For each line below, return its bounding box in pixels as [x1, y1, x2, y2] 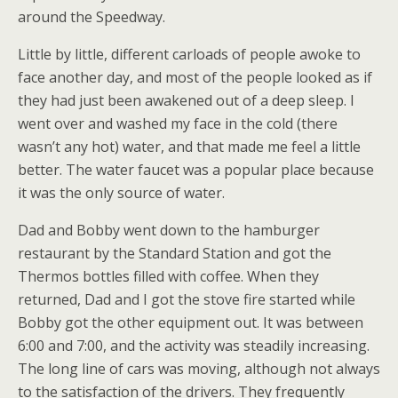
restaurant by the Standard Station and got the [18, 243, 331, 263]
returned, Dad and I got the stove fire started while [18, 290, 355, 309]
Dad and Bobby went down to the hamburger [18, 220, 320, 240]
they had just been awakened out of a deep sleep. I [18, 91, 354, 110]
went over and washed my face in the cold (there [18, 114, 338, 133]
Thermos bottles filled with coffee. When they [18, 267, 319, 286]
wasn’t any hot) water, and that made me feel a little [18, 137, 361, 156]
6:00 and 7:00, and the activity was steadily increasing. [18, 336, 370, 355]
